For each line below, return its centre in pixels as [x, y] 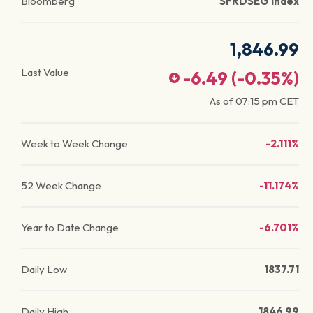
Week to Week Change [74, 144]
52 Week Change [61, 185]
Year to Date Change [70, 227]
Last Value [45, 72]
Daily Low [44, 269]
